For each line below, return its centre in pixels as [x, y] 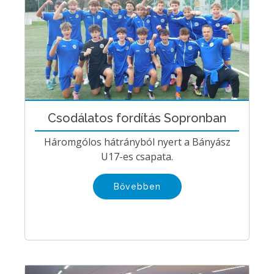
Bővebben [137, 187]
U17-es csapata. [137, 157]
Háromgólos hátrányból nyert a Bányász [137, 142]
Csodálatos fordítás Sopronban [137, 118]
